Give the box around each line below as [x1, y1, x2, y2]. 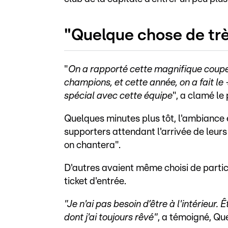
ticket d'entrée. [64, 176, 126, 186]
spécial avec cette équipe [64, 91, 173, 101]
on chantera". [64, 140, 121, 150]
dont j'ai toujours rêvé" [64, 212, 158, 222]
